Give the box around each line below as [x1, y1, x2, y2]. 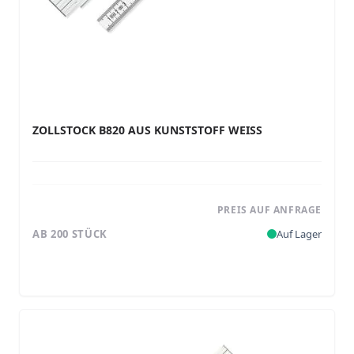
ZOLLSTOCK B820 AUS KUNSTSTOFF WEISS [32, 122, 262, 137]
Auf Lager [277, 226, 322, 241]
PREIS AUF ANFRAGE [217, 203, 322, 217]
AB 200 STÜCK [32, 226, 107, 241]
